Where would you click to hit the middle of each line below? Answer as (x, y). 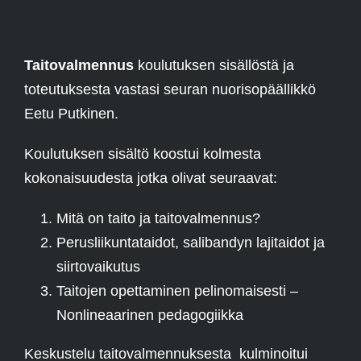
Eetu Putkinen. (71, 114)
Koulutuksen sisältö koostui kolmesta (143, 154)
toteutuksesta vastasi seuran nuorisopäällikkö (170, 90)
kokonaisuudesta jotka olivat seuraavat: (151, 178)
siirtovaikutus (98, 267)
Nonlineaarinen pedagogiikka (150, 315)
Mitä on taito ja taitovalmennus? (158, 219)
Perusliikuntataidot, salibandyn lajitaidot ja (191, 243)
